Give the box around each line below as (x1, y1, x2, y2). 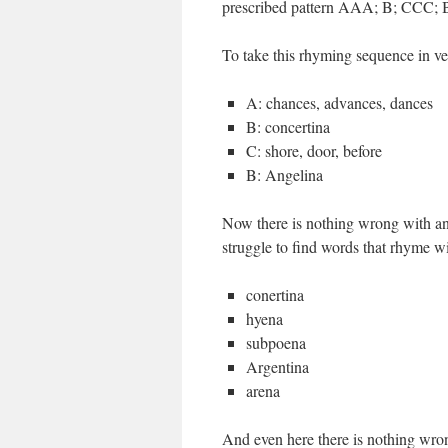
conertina (246, 284, 304, 305)
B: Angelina (246, 164, 323, 185)
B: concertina (246, 116, 330, 137)
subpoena (246, 332, 306, 353)
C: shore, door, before (246, 140, 382, 161)
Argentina (246, 356, 309, 377)
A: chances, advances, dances (246, 92, 433, 113)
